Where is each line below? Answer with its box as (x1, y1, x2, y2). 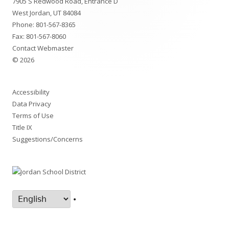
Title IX (12, 123, 32, 132)
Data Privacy (12, 99, 51, 109)
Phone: (12, 20, 36, 30)
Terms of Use (12, 111, 54, 121)
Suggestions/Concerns (12, 134, 83, 144)
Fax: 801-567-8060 (12, 32, 66, 41)
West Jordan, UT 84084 (12, 8, 81, 18)
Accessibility (12, 87, 50, 97)
